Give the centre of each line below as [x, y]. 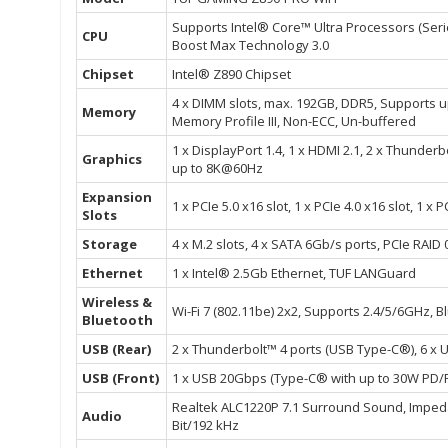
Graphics [112, 159]
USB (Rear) [116, 349]
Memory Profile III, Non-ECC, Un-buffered [294, 121]
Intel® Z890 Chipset [231, 74]
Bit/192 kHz [205, 425]
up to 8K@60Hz [217, 168]
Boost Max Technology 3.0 [250, 45]
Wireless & [117, 302]
